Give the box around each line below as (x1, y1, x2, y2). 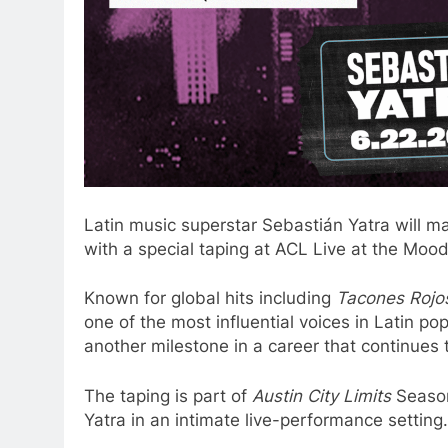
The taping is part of (84, 385, 252, 406)
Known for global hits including (84, 288, 336, 309)
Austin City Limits (252, 385, 391, 406)
